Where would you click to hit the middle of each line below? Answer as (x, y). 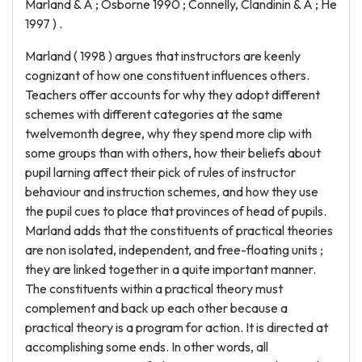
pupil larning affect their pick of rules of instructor (160, 172)
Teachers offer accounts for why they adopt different (173, 95)
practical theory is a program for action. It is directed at (177, 327)
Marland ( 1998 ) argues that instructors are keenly (163, 56)
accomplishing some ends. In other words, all (147, 347)
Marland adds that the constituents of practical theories (179, 230)
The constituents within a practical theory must (154, 288)
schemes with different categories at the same (154, 114)
